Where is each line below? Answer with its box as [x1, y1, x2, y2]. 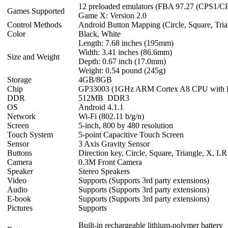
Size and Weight [7, 52, 60, 61]
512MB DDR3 [78, 93, 129, 102]
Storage [7, 75, 32, 84]
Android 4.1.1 [78, 102, 124, 111]
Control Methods [7, 20, 62, 29]
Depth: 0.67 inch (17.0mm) [78, 56, 166, 66]
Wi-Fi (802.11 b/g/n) [78, 111, 144, 121]
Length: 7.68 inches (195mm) [78, 38, 174, 47]
